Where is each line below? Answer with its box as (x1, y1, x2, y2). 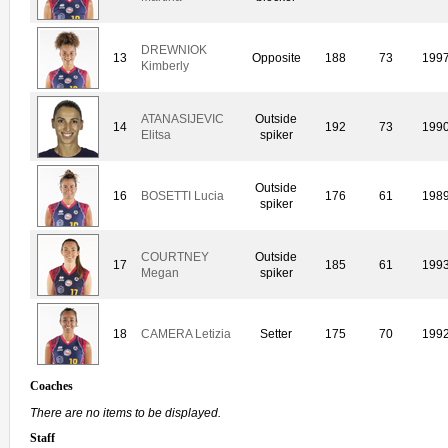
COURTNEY (141, 250, 209, 265)
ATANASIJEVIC (141, 112, 224, 127)
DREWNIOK (141, 43, 207, 58)
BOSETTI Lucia (141, 189, 224, 204)
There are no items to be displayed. (30, 405, 221, 420)
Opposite (251, 51, 301, 66)
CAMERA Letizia (141, 327, 231, 342)
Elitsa (141, 128, 171, 143)
